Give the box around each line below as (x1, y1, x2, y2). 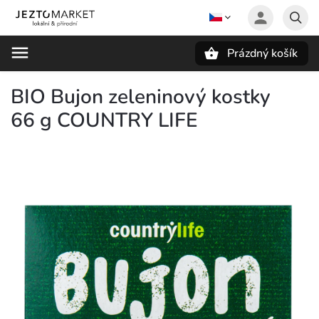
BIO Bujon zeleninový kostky (11, 83, 271, 110)
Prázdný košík (227, 46, 298, 61)
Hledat (63, 72, 100, 84)
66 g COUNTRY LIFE (11, 107, 197, 134)
